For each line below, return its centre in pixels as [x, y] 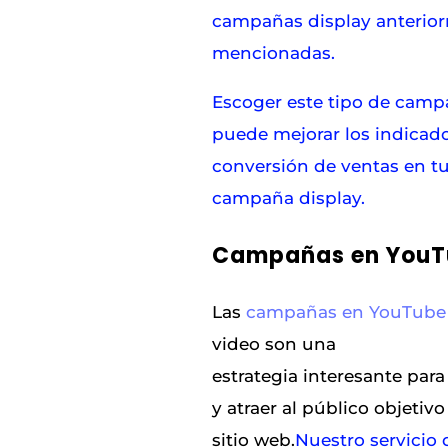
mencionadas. [274, 53]
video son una [274, 344]
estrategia [258, 376]
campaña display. [291, 198]
